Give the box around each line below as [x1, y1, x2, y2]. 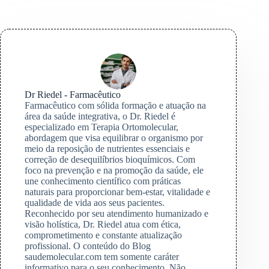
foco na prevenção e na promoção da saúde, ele [25, 165, 204, 176]
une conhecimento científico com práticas [25, 176, 181, 187]
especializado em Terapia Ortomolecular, [25, 122, 178, 133]
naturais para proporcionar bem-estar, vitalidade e [25, 187, 210, 198]
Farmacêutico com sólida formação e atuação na [25, 100, 206, 111]
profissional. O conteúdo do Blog [25, 241, 151, 252]
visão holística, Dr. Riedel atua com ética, [25, 219, 181, 230]
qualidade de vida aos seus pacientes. [25, 198, 165, 208]
